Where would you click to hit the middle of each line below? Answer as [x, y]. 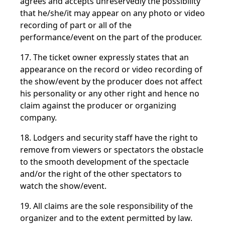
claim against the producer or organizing [98, 105]
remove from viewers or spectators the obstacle [112, 150]
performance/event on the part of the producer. [111, 37]
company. [38, 118]
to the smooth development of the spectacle [104, 162]
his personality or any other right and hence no [110, 93]
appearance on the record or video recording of [111, 69]
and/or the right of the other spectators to [101, 174]
